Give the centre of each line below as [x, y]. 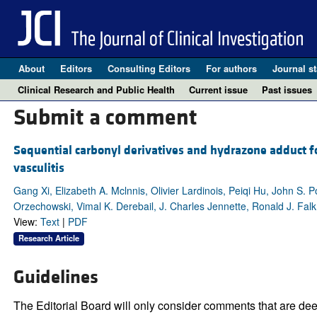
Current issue [218, 90]
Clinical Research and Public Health [96, 90]
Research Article [48, 238]
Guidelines [56, 278]
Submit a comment [105, 118]
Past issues [287, 90]
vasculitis [39, 168]
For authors [231, 68]
